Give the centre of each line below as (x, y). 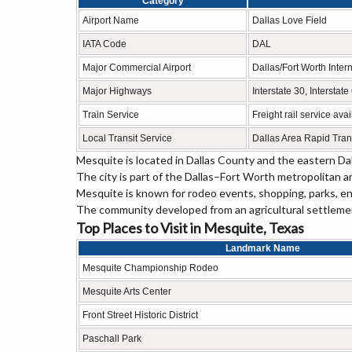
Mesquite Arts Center (127, 291)
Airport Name (111, 20)
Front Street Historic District (140, 315)
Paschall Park (112, 339)
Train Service (111, 115)
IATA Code (104, 44)
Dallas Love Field (290, 20)
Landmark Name (263, 248)
